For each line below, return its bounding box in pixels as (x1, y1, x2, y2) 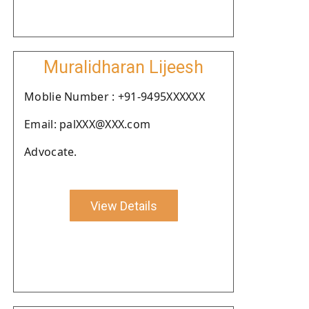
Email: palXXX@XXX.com (24, 117, 151, 132)
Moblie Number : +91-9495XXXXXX (24, 89, 205, 104)
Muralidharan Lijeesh (43, 57, 203, 77)
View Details (90, 198, 157, 213)
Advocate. (24, 144, 77, 159)
